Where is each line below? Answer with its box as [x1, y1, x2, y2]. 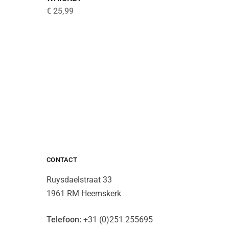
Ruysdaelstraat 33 [47, 174, 112, 185]
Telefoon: [47, 214, 81, 224]
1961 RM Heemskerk [47, 188, 121, 198]
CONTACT [47, 155, 77, 164]
